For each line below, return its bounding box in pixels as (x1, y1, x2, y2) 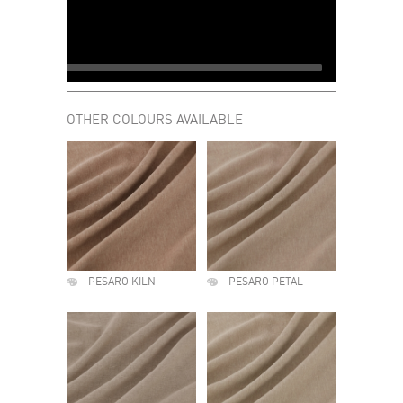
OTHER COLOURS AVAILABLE (67, 114, 243, 128)
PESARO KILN (88, 277, 156, 288)
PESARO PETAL (228, 277, 303, 288)
